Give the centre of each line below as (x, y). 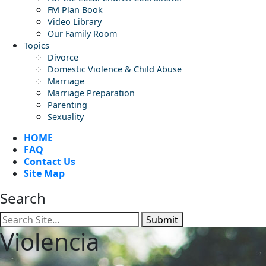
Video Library (75, 22)
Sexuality (66, 117)
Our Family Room (82, 34)
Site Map (44, 174)
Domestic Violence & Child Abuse (115, 69)
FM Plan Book (75, 10)
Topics (37, 46)
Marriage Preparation (91, 93)
